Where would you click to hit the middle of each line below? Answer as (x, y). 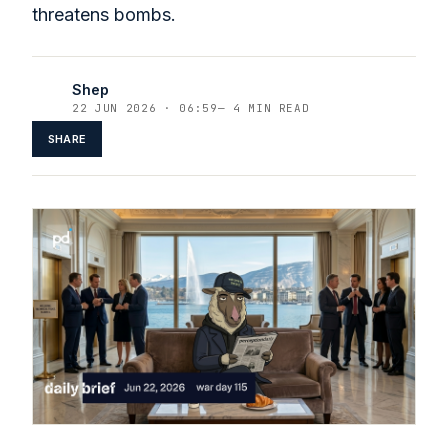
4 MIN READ (267, 108)
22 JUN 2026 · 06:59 (145, 108)
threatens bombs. (104, 14)
